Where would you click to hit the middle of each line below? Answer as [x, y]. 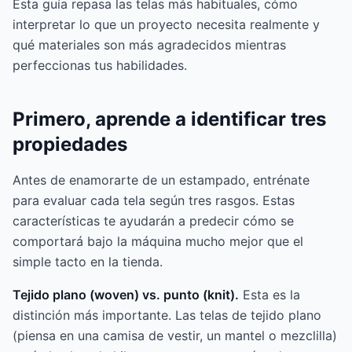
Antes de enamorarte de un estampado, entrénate [161, 180]
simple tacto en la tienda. [88, 262]
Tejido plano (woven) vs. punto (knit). [126, 295]
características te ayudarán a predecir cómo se [153, 221]
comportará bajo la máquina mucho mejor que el [158, 242]
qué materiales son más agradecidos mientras [149, 45]
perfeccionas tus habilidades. [100, 66]
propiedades [70, 145]
